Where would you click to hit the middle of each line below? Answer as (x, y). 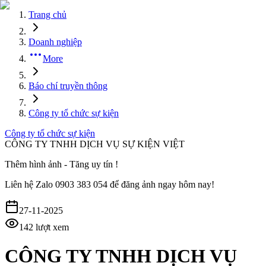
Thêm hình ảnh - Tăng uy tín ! (61, 164)
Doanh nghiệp (55, 42)
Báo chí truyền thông (68, 86)
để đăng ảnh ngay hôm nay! (162, 184)
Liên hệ (19, 184)
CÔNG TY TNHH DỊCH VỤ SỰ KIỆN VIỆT (95, 144)
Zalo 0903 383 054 (72, 184)
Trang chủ (47, 15)
